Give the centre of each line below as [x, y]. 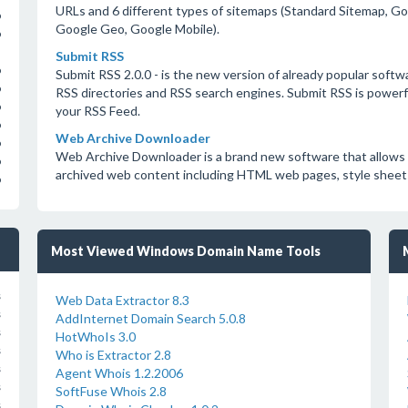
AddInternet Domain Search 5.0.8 [150, 318]
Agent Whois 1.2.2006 [119, 373]
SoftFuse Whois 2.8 [111, 391]
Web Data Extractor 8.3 [122, 300]
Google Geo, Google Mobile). [137, 29]
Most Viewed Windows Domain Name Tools [185, 251]
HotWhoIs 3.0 [95, 337]
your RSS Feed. [97, 111]
